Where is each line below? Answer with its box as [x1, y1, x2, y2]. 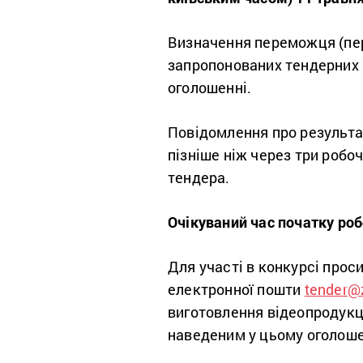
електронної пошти [168, 280, 305, 300]
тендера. [168, 168, 230, 188]
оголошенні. [168, 78, 252, 98]
